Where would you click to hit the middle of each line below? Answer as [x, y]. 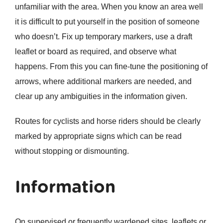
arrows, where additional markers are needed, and [103, 82]
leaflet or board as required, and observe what [95, 52]
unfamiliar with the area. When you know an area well [109, 7]
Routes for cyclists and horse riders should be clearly [108, 121]
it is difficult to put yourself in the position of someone [107, 22]
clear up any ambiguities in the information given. [101, 97]
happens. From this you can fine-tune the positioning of [111, 67]
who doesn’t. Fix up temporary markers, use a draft [103, 37]
